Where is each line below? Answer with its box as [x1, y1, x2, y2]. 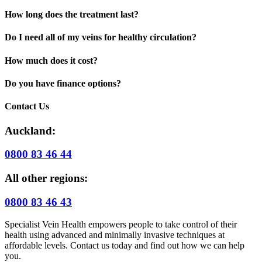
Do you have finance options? [5, 78, 121, 88]
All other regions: [5, 171, 88, 184]
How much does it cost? [5, 55, 98, 65]
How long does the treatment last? [5, 9, 139, 20]
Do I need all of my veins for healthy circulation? [5, 32, 196, 43]
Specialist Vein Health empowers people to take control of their [5, 219, 237, 230]
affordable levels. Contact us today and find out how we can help [5, 240, 244, 251]
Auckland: [5, 124, 56, 137]
